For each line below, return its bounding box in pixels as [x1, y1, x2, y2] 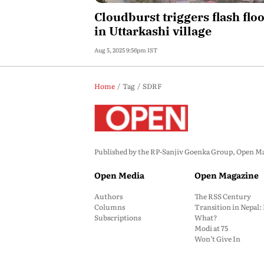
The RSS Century [194, 191, 251, 202]
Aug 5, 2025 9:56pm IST [94, 45, 157, 54]
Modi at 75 [194, 223, 228, 233]
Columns [94, 202, 125, 212]
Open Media [94, 169, 144, 181]
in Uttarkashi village [94, 23, 212, 39]
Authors [94, 191, 123, 202]
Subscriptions [94, 212, 141, 223]
